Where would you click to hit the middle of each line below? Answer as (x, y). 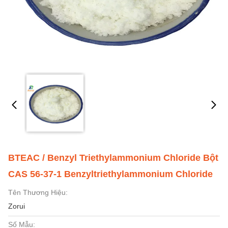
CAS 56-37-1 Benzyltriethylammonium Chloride (110, 174)
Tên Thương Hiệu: (38, 192)
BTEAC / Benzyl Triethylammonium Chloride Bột (113, 158)
